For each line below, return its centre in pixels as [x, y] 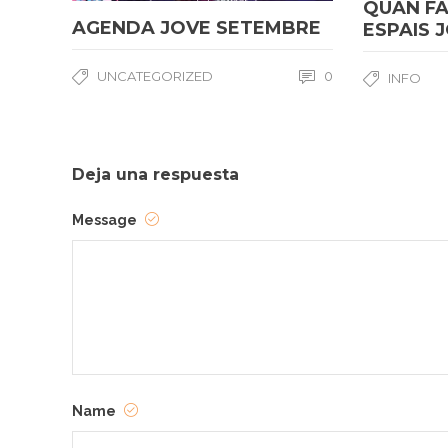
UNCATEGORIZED [155, 75]
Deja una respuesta [155, 175]
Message [106, 220]
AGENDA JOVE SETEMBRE [196, 27]
